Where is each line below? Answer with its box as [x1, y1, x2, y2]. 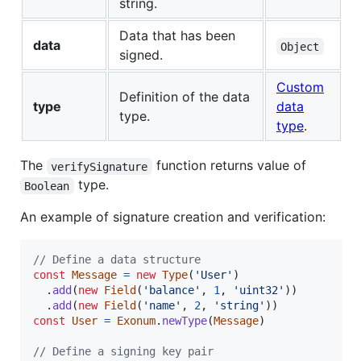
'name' [143, 299, 181, 313]
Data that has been [119, 27, 235, 44]
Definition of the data [119, 89, 250, 106]
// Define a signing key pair [33, 345, 214, 359]
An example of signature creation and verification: [20, 209, 326, 226]
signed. [119, 47, 163, 64]
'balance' [143, 284, 201, 297]
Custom [276, 79, 324, 96]
